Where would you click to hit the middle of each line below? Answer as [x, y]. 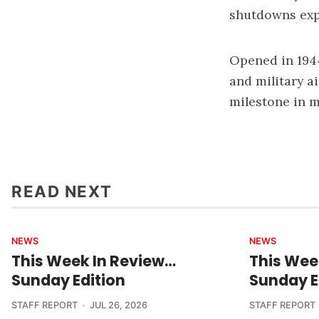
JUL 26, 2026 [118, 305]
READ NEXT [62, 191]
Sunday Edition [68, 280]
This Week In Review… [94, 261]
